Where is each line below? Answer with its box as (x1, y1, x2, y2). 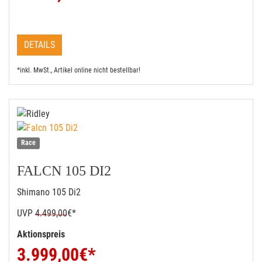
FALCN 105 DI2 (17, 163, 111, 178)
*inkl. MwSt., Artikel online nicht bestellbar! (17, 66, 140, 74)
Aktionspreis (17, 229, 67, 240)
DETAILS (24, 39, 55, 50)
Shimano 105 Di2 (17, 187, 81, 198)
